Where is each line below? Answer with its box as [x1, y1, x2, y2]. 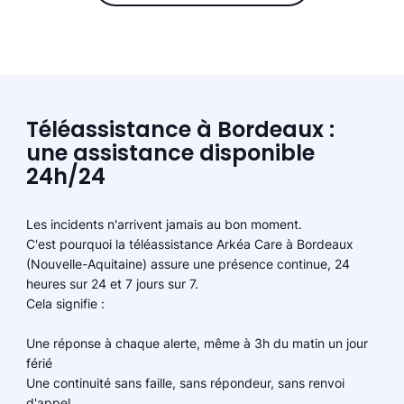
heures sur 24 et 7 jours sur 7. [25, 276, 198, 292]
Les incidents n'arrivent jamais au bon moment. [25, 216, 302, 233]
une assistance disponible [26, 138, 316, 169]
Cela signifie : [25, 296, 105, 312]
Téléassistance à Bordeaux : [26, 115, 335, 145]
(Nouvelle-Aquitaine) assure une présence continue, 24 [25, 256, 350, 272]
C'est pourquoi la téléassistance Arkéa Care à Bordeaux [25, 236, 353, 252]
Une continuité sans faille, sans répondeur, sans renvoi [25, 375, 344, 391]
